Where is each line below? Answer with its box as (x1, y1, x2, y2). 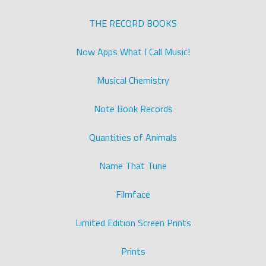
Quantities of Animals (89, 130, 177, 144)
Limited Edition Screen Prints (75, 216, 191, 230)
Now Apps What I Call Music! (76, 45, 190, 59)
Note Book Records (93, 102, 173, 116)
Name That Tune (99, 159, 167, 173)
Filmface (116, 187, 150, 201)
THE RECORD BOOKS (89, 16, 177, 30)
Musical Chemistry (97, 73, 169, 87)
